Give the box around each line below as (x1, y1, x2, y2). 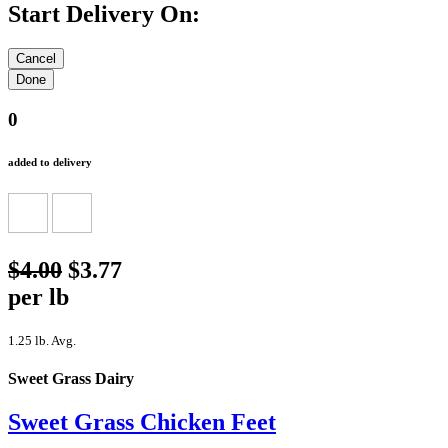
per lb (8, 283, 69, 310)
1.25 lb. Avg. (8, 332, 76, 348)
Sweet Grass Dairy (8, 370, 134, 388)
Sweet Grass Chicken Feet (8, 409, 276, 436)
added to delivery (8, 155, 92, 168)
